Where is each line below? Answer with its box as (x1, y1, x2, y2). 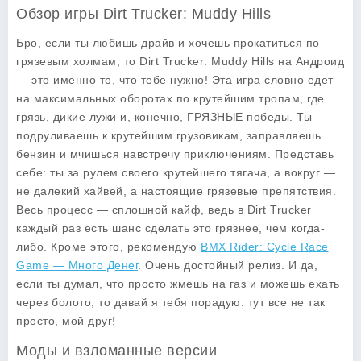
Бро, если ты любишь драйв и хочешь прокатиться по (16, 36, 320, 49)
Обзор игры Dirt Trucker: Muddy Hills (16, 6, 271, 22)
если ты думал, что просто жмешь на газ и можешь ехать (16, 277, 340, 290)
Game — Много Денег (16, 259, 138, 272)
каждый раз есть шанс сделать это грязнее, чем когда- (16, 222, 325, 234)
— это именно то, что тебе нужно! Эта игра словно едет (16, 73, 334, 86)
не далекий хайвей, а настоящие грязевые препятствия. (16, 185, 336, 197)
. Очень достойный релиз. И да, (138, 259, 317, 272)
